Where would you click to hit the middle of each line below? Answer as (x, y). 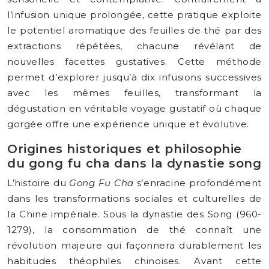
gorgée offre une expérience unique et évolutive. (128, 124)
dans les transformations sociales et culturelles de (134, 198)
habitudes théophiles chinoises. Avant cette (134, 261)
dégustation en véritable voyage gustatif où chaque (134, 108)
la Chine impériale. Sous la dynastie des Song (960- (134, 214)
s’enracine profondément (198, 183)
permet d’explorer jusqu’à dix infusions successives (134, 77)
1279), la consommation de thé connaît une (134, 230)
